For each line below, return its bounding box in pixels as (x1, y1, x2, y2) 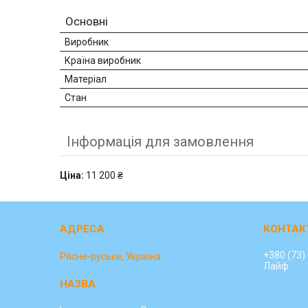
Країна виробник (65, 55, 141, 67)
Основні (65, 14, 108, 29)
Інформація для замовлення (67, 133, 254, 151)
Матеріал (65, 74, 107, 85)
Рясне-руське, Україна (60, 251, 162, 263)
